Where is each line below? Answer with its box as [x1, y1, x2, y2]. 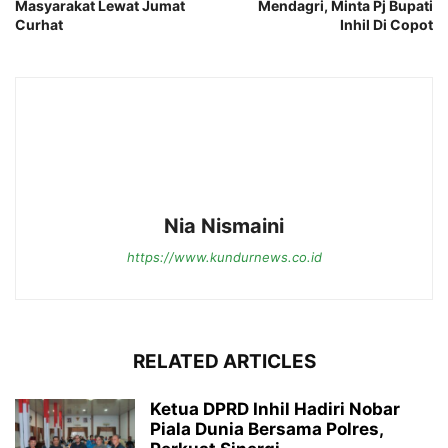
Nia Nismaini [164, 214, 284, 239]
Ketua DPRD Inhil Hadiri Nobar [150, 399, 400, 420]
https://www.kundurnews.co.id [126, 249, 322, 266]
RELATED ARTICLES [132, 350, 316, 374]
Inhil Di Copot [340, 16, 433, 34]
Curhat [15, 16, 63, 34]
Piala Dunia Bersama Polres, [150, 419, 383, 440]
